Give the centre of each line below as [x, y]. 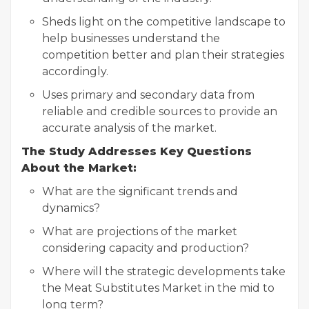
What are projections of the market [140, 231]
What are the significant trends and [140, 191]
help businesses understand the [131, 38]
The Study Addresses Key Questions [137, 151]
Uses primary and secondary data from [148, 95]
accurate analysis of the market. [129, 128]
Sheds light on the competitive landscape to [164, 22]
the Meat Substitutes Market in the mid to [158, 288]
